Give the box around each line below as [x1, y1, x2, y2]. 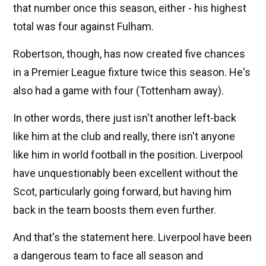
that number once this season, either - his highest [13, 2, 246, 15]
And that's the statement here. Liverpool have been [13, 231, 252, 244]
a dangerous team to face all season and [13, 249, 203, 262]
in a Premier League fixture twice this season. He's [13, 66, 251, 79]
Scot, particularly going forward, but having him [13, 185, 232, 198]
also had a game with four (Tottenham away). [13, 84, 224, 97]
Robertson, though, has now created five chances [13, 47, 245, 61]
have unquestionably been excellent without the [13, 167, 238, 180]
